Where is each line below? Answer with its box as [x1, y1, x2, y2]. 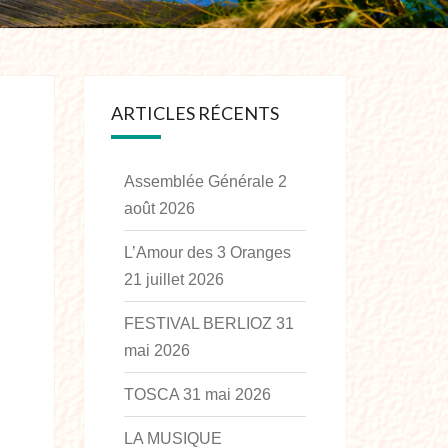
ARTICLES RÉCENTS [110, 102, 279, 124]
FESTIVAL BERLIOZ [123, 315, 272, 332]
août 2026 [123, 200, 195, 217]
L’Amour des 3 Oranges [123, 244, 291, 261]
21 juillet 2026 [123, 271, 224, 288]
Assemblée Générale [123, 173, 274, 190]
